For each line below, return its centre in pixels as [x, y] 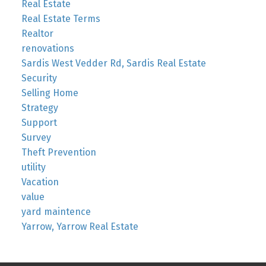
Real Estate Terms [61, 19]
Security [39, 78]
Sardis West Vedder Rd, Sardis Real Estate [113, 64]
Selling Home [50, 93]
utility [33, 167]
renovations [47, 49]
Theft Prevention [58, 153]
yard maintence [56, 212]
